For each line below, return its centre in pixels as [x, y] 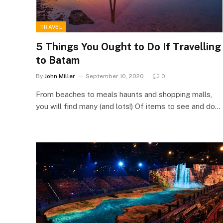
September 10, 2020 [115, 76]
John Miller [60, 76]
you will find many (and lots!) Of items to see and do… [128, 106]
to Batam [58, 60]
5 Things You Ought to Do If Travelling [128, 47]
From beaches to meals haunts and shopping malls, [124, 94]
